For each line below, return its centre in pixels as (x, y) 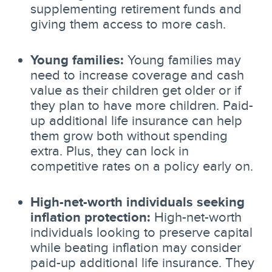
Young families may (182, 59)
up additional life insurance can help (136, 120)
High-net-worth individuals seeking (138, 201)
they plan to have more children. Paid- (142, 105)
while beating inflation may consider (136, 247)
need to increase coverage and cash (137, 74)
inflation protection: (90, 216)
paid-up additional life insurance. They (142, 262)
